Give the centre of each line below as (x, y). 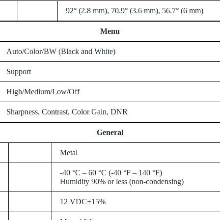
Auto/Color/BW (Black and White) (61, 51)
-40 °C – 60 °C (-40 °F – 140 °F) (111, 172)
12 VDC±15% (83, 201)
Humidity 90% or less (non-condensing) (122, 181)
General (110, 132)
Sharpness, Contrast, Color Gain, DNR (67, 111)
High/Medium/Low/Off (43, 91)
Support (19, 71)
